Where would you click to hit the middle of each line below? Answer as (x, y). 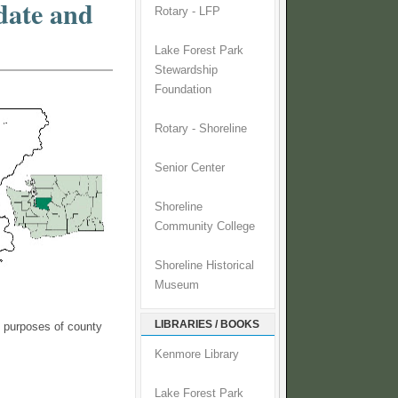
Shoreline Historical (204, 266)
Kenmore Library (197, 355)
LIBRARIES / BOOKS (207, 325)
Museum (177, 286)
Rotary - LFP (187, 12)
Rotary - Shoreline (201, 129)
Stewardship (186, 71)
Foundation (183, 90)
